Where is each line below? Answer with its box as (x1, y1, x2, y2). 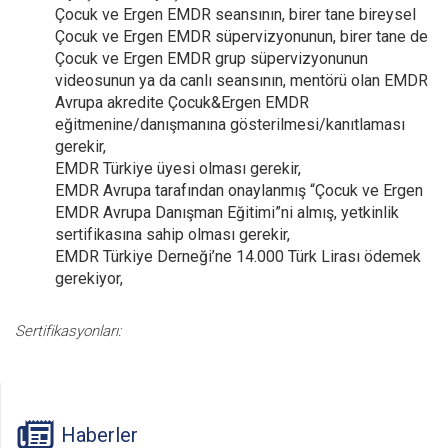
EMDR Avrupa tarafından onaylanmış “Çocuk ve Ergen (55, 181, 423, 200)
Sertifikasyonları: (15, 322, 121, 340)
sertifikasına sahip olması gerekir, (55, 225, 290, 244)
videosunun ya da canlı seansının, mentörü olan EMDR (55, 71, 428, 90)
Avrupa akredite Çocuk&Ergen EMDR (55, 93, 309, 112)
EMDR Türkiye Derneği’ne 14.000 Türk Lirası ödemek (55, 247, 421, 266)
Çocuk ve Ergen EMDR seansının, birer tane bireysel (55, 5, 416, 24)
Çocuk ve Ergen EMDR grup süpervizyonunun (55, 49, 368, 68)
